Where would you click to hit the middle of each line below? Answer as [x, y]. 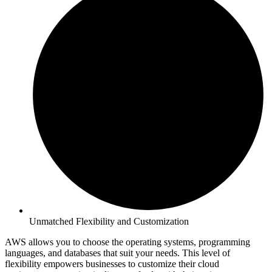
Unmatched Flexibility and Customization [109, 222]
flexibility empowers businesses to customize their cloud [112, 264]
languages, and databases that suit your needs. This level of [117, 253]
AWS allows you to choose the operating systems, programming [127, 242]
